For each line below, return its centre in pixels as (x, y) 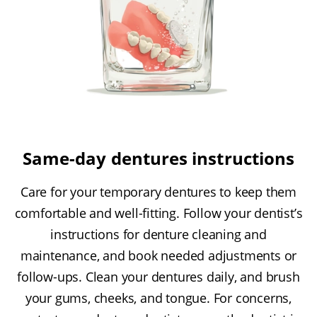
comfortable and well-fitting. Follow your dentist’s (158, 213)
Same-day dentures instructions (158, 158)
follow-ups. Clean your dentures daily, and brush (158, 277)
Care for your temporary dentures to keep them (158, 192)
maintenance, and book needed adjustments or (158, 256)
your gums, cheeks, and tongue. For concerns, (158, 298)
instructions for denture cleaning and (158, 235)
